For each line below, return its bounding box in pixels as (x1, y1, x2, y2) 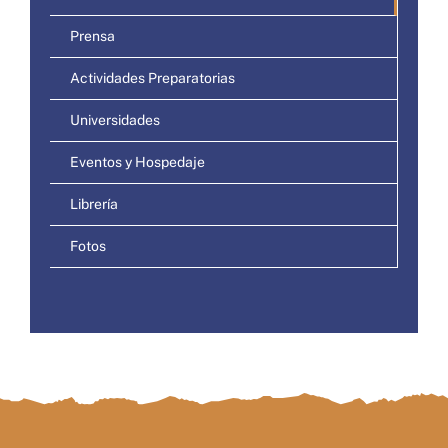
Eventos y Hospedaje (70, 153, 205, 170)
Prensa (70, 27, 115, 44)
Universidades (70, 111, 160, 128)
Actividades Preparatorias (70, 69, 235, 86)
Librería (70, 195, 118, 212)
